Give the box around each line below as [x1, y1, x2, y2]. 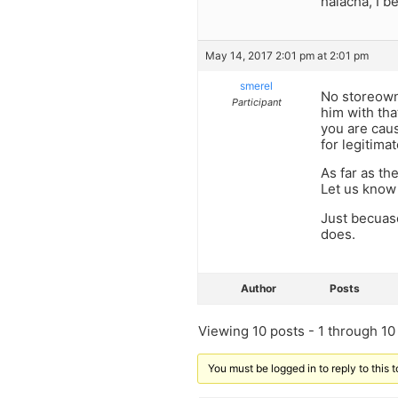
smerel [240, 78, 273, 92]
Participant [231, 95, 282, 108]
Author [241, 282, 276, 296]
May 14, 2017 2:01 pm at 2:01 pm [205, 48, 369, 62]
